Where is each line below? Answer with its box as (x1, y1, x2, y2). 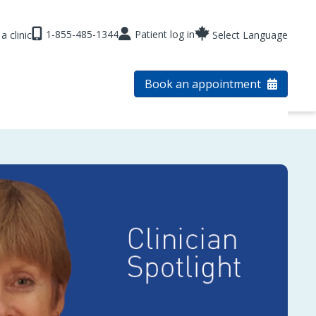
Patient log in (134, 27, 195, 41)
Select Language (212, 28, 288, 42)
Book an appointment (145, 76, 264, 92)
